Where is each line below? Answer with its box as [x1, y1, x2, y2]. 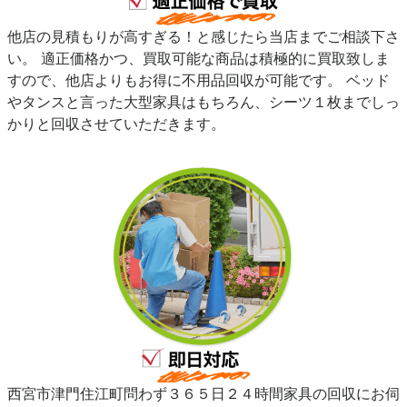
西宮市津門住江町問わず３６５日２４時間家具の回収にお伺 [7, 384, 400, 403]
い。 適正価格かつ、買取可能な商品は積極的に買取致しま [7, 49, 390, 68]
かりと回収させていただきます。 [7, 114, 225, 134]
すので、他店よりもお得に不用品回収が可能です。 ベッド [7, 71, 390, 90]
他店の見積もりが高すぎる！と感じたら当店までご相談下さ [7, 27, 400, 46]
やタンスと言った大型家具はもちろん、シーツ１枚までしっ [7, 93, 400, 112]
